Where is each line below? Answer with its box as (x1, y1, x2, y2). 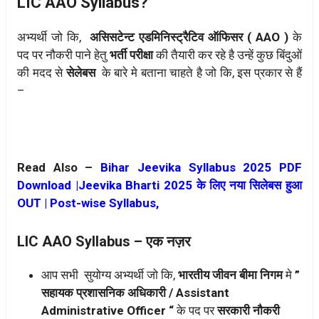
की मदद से (17, 65, 63, 80)
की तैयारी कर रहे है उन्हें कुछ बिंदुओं (153, 47, 302, 62)
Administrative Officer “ (41, 303, 174, 318)
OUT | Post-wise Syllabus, (17, 196, 159, 211)
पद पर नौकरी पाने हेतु (17, 47, 110, 62)
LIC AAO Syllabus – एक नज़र (17, 232, 191, 250)
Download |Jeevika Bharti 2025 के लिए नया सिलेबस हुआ (17, 178, 302, 193)
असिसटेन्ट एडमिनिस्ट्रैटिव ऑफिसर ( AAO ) (90, 29, 293, 44)
